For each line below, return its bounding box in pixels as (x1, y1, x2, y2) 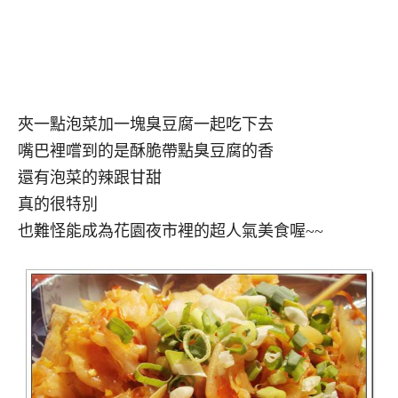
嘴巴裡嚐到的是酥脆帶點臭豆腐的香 (18, 141, 274, 160)
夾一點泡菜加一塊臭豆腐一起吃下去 (18, 115, 274, 133)
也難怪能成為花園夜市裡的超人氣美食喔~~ (18, 221, 323, 240)
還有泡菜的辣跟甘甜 (18, 168, 162, 187)
